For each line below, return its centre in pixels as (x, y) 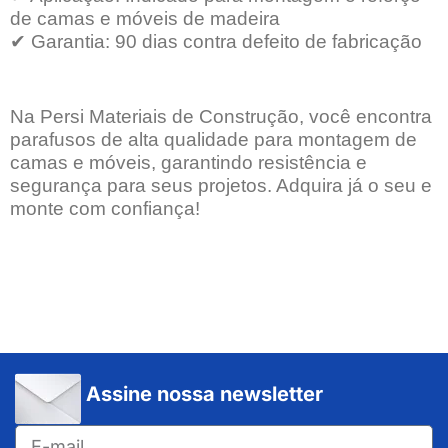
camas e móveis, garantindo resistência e (188, 163)
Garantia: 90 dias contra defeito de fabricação (224, 42)
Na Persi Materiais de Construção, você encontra (221, 117)
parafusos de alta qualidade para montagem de (213, 140)
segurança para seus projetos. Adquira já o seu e (221, 186)
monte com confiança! (105, 209)
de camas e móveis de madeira (145, 19)
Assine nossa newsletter (204, 394)
